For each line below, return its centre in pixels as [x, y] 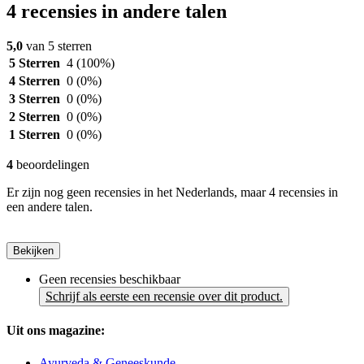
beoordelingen [51, 165]
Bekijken [33, 251]
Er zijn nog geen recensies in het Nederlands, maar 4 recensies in [172, 193]
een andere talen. [50, 207]
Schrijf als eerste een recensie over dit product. [164, 297]
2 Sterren [35, 117]
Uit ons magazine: [56, 331]
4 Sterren [35, 81]
